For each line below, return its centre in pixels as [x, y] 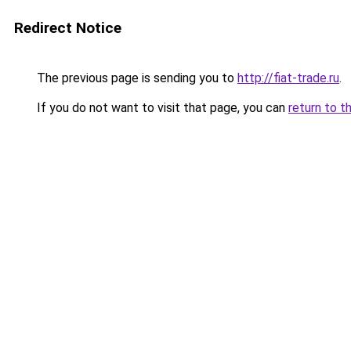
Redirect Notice [68, 28]
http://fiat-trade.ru [288, 78]
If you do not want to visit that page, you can [161, 108]
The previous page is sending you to [136, 78]
